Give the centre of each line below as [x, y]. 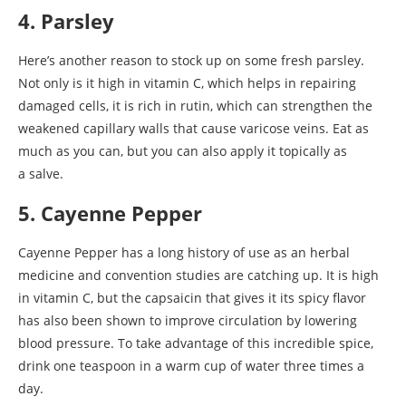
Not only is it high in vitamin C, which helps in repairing [187, 82]
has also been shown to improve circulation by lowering [188, 320]
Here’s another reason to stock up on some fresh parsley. [191, 60]
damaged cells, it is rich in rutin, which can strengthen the [195, 105]
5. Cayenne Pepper [110, 213]
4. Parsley [66, 20]
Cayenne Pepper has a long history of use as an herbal [184, 252]
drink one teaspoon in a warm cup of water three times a [191, 365]
